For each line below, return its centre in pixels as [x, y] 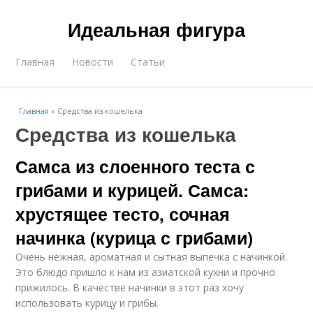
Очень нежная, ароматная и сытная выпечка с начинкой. [152, 257]
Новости [93, 62]
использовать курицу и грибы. [87, 303]
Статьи [148, 62]
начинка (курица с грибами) [134, 238]
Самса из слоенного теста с [136, 166]
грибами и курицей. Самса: [132, 190]
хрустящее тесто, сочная [123, 214]
